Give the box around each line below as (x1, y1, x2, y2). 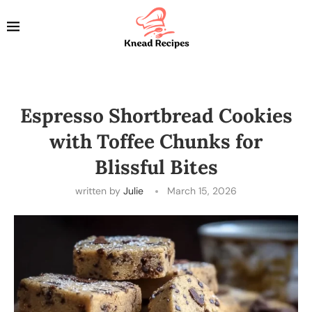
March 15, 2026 (167, 184, 237, 197)
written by (75, 184, 123, 197)
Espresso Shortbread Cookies (19, 102, 292, 128)
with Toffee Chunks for (49, 128, 263, 154)
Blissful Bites (94, 154, 218, 180)
